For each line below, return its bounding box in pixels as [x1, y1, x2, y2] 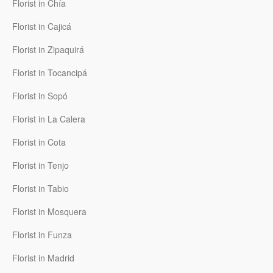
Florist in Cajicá [12, 20, 71, 33]
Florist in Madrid [12, 252, 74, 264]
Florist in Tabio [12, 182, 69, 195]
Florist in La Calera [12, 113, 85, 126]
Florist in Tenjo [12, 159, 69, 172]
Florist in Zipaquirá [12, 43, 84, 56]
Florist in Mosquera [12, 205, 87, 218]
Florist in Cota [12, 136, 66, 149]
